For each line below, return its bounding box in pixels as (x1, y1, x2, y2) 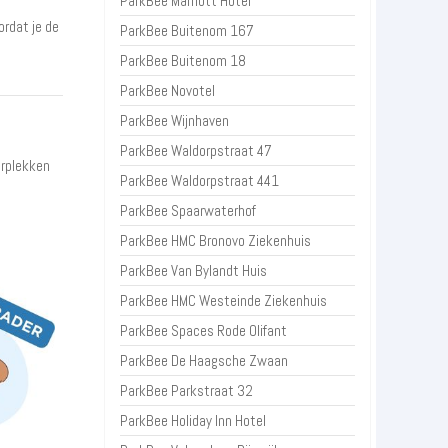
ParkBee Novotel (120, 81, 216, 101)
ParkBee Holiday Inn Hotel (120, 411, 267, 431)
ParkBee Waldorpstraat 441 (120, 171, 280, 191)
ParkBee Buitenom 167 (120, 21, 255, 41)
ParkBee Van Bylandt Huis (120, 261, 268, 281)
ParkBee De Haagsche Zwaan (120, 351, 289, 371)
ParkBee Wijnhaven (120, 111, 230, 131)
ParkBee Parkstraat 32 (120, 381, 254, 401)
